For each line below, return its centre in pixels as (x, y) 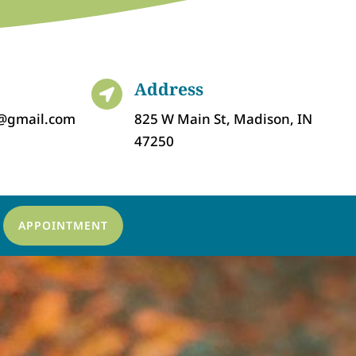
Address (168, 89)
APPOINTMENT (63, 226)
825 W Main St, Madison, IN (223, 118)
